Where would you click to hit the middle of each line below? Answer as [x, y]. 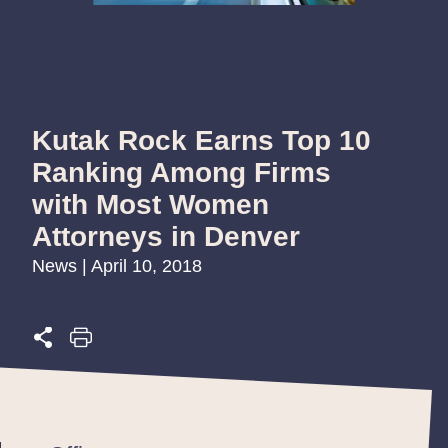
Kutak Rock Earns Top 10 [201, 140]
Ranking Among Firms [181, 172]
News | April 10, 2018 [117, 265]
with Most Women [150, 204]
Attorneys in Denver [166, 236]
